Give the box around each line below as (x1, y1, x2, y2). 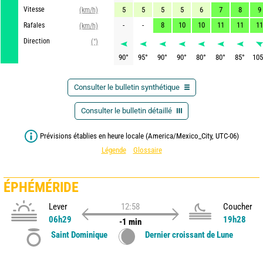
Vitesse (23, 5, 45, 14)
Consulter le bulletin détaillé (81, 106, 174, 115)
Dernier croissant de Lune (144, 229, 233, 240)
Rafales (23, 21, 45, 29)
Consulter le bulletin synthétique (73, 83, 180, 92)
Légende (101, 146, 126, 154)
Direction (23, 37, 50, 45)
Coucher (222, 201, 252, 212)
